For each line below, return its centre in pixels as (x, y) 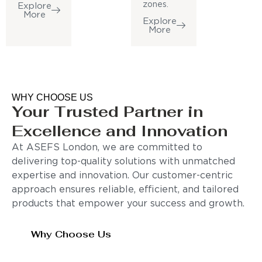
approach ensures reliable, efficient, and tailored (125, 190)
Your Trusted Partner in (107, 112)
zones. (156, 5)
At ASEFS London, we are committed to (107, 148)
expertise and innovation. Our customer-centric (122, 176)
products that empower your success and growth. (128, 204)
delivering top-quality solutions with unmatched (123, 162)
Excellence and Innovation (120, 131)
